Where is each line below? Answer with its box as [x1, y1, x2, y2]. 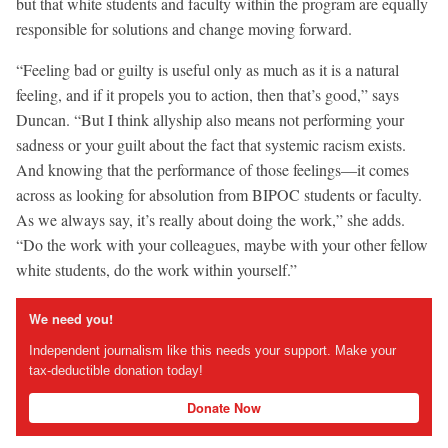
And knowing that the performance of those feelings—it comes [16, 159, 409, 181]
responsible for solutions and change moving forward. [16, 18, 352, 40]
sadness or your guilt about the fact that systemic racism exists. [16, 134, 406, 156]
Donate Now [187, 398, 261, 417]
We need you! [28, 309, 113, 328]
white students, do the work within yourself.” [16, 259, 297, 281]
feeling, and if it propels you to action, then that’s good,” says [16, 84, 399, 106]
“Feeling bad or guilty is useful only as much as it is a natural [16, 59, 399, 81]
